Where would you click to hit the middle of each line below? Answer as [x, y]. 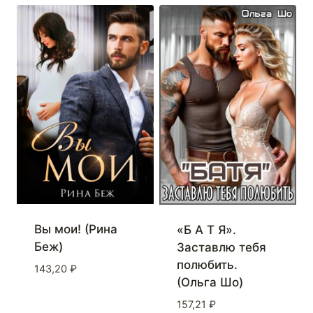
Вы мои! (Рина [75, 230]
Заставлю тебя [221, 248]
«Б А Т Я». [206, 230]
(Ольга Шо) [210, 283]
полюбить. [207, 265]
